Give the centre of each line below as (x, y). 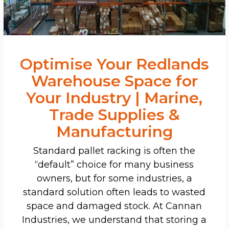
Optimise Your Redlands (114, 64)
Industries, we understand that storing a (114, 220)
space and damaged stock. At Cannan (114, 206)
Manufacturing (114, 131)
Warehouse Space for (114, 81)
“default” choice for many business (114, 164)
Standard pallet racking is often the (114, 151)
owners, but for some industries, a (114, 178)
